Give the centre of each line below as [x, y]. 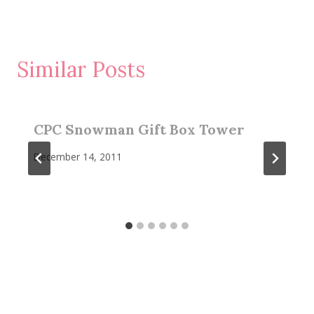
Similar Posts [81, 69]
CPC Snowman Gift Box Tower [139, 129]
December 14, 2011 [78, 157]
